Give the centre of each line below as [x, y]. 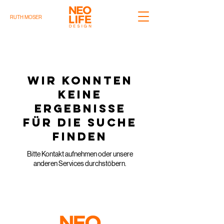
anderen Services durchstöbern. [80, 163]
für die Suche [80, 122]
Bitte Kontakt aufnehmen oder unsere [80, 154]
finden [80, 136]
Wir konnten [80, 80]
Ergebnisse [80, 108]
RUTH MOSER [26, 17]
